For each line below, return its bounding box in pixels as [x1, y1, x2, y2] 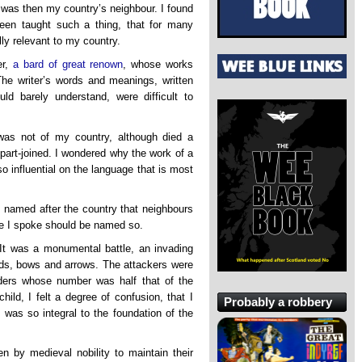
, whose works [123, 58, 194, 71]
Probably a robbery [224, 294, 332, 309]
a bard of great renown [13, 58, 124, 71]
